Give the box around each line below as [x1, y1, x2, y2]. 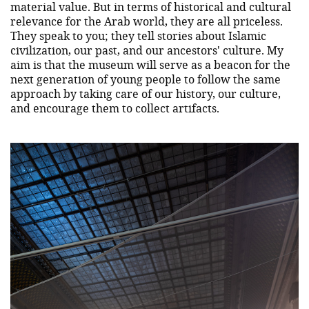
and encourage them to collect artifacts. [10, 100, 219, 115]
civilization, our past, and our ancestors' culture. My [10, 42, 283, 57]
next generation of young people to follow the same [10, 71, 281, 86]
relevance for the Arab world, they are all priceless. [10, 13, 283, 28]
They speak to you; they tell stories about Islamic [10, 28, 266, 43]
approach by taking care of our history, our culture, [10, 86, 281, 101]
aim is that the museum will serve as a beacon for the [10, 57, 290, 72]
